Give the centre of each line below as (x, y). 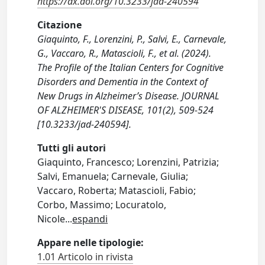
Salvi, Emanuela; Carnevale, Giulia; (113, 176)
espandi (90, 219)
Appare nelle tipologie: (91, 243)
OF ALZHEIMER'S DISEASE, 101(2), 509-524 (126, 110)
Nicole (51, 219)
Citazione (60, 25)
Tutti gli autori (72, 148)
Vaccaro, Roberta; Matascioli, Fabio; (117, 190)
